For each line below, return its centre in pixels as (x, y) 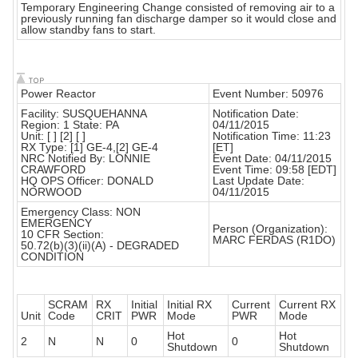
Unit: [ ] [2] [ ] (53, 136)
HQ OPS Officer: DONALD (87, 181)
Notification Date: (256, 114)
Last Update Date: (259, 181)
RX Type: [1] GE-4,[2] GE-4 (89, 147)
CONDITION (52, 257)
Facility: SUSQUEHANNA (84, 114)
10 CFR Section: (62, 235)
